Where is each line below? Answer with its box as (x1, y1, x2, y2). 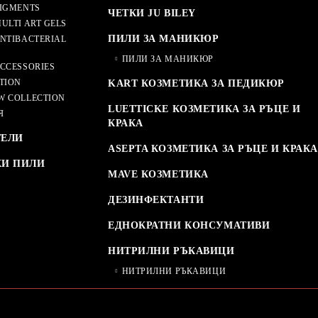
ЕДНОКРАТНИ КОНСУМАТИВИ (108, 219, 270, 231)
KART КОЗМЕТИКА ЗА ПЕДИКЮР (108, 77, 285, 89)
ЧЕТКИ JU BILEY (108, 7, 196, 18)
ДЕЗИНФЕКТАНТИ (108, 194, 204, 205)
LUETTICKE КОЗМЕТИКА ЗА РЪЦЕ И (108, 103, 301, 114)
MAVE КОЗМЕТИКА (108, 168, 209, 180)
